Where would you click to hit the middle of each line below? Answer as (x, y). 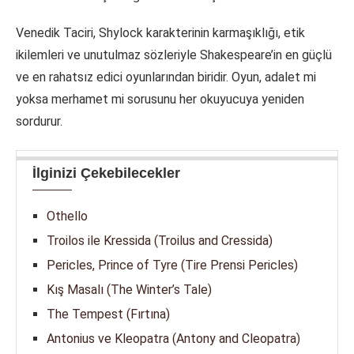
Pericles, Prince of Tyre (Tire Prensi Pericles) (172, 265)
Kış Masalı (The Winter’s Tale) (129, 290)
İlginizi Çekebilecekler (106, 173)
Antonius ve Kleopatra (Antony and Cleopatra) (173, 339)
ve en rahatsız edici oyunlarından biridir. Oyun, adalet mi (166, 77)
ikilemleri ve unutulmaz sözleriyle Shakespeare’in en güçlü (174, 55)
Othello (67, 217)
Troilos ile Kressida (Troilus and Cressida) (160, 241)
